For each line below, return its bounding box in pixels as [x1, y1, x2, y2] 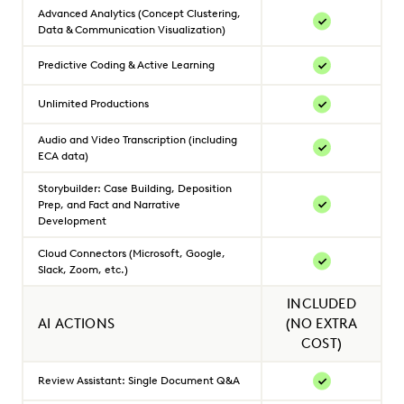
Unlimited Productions [38, 96, 149, 110]
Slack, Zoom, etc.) [38, 262, 128, 276]
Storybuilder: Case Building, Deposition [38, 180, 232, 195]
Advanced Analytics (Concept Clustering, [38, 5, 241, 20]
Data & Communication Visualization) [38, 22, 225, 36]
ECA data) [38, 148, 88, 162]
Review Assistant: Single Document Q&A [38, 372, 240, 387]
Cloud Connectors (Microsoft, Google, [38, 245, 225, 260]
